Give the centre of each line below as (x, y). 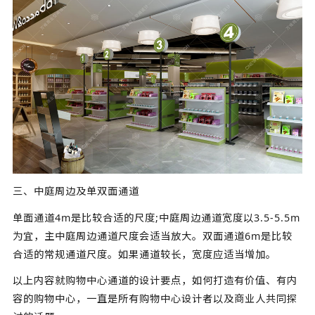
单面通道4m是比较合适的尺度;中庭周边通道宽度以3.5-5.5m (156, 217)
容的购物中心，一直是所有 (76, 299)
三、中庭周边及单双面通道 (76, 191)
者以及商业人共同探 (250, 299)
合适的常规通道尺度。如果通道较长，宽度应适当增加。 (144, 254)
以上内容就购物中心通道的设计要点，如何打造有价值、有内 (155, 281)
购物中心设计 (171, 299)
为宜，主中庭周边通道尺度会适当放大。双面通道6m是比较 (152, 236)
